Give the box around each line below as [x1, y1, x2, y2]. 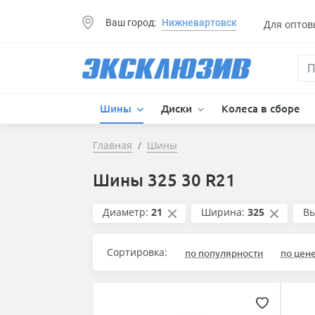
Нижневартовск [162, 16, 237, 28]
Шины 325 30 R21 [93, 169, 236, 191]
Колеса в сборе [221, 101, 300, 116]
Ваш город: [105, 16, 156, 28]
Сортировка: [107, 245, 167, 259]
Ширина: [200, 205, 245, 219]
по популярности [185, 246, 263, 259]
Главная [93, 139, 132, 153]
